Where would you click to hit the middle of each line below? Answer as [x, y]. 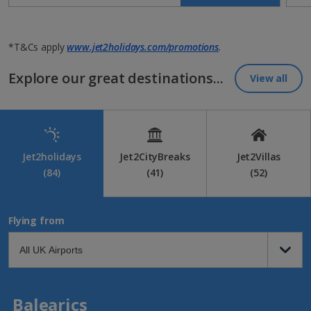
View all [269, 78]
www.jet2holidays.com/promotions [143, 47]
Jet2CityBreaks [155, 157]
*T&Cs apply [38, 47]
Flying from [36, 221]
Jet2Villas [259, 157]
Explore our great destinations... [116, 78]
